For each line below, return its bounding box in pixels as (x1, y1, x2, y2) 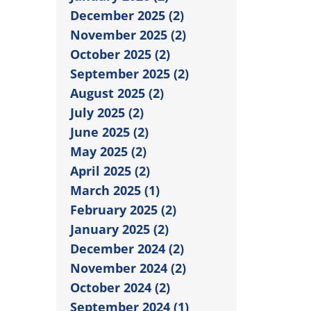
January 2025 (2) (70, 220, 169, 237)
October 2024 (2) (70, 278, 170, 296)
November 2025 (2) (70, 26, 186, 43)
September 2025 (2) (70, 65, 189, 82)
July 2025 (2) (70, 103, 144, 121)
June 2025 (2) (70, 123, 149, 140)
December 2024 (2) (70, 239, 184, 257)
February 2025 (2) (70, 201, 176, 218)
